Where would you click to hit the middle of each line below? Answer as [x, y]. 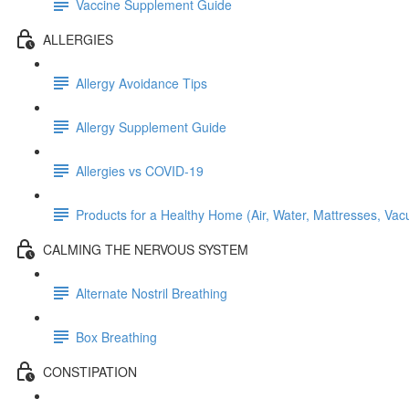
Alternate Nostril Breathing [152, 293]
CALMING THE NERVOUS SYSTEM [146, 249]
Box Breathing [116, 336]
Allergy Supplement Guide [151, 126]
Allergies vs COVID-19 [140, 170]
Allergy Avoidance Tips [142, 83]
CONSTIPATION [90, 371]
